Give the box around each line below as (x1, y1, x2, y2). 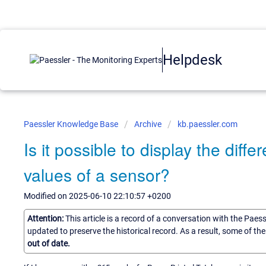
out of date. (27, 238, 70, 248)
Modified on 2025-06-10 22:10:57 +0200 (24, 191, 171, 201)
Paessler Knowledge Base (24, 119, 120, 129)
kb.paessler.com (178, 119, 237, 129)
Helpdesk (163, 51, 222, 68)
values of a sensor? (24, 163, 170, 186)
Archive (134, 119, 161, 129)
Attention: (27, 213, 65, 223)
